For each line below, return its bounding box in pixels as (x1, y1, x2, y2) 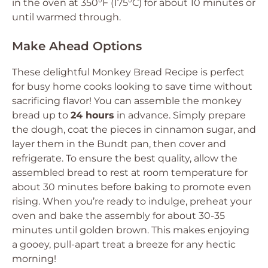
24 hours (71, 109, 114, 121)
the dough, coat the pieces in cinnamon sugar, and (12, 124, 256, 135)
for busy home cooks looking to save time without (12, 81, 252, 92)
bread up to (12, 109, 71, 121)
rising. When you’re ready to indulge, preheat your (12, 196, 252, 207)
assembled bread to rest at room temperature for (12, 167, 248, 178)
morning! (12, 253, 56, 264)
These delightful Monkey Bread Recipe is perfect (12, 66, 245, 78)
